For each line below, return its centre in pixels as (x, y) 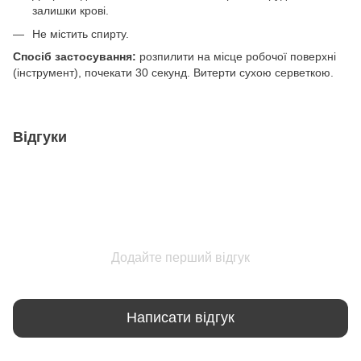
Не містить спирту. (81, 33)
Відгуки (40, 137)
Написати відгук (180, 318)
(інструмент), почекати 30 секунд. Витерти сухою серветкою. (173, 72)
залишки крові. (71, 11)
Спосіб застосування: (75, 56)
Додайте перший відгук (180, 257)
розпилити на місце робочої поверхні (236, 56)
